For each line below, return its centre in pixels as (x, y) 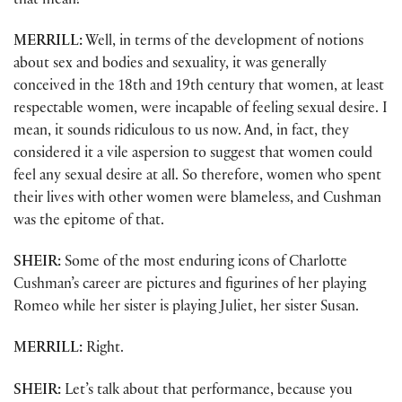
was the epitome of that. (89, 222)
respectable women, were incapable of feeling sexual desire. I (201, 109)
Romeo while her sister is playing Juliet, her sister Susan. (186, 309)
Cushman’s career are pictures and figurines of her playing (190, 286)
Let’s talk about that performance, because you (207, 391)
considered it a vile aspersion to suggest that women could (193, 154)
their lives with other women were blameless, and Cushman (197, 199)
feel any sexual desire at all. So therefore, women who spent (197, 177)
